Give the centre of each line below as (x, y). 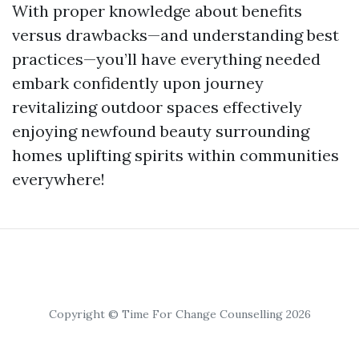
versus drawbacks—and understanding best (175, 35)
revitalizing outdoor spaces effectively (157, 107)
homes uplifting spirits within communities (175, 155)
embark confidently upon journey (138, 83)
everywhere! (58, 179)
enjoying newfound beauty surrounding (161, 131)
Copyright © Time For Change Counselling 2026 (179, 314)
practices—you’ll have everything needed (166, 59)
